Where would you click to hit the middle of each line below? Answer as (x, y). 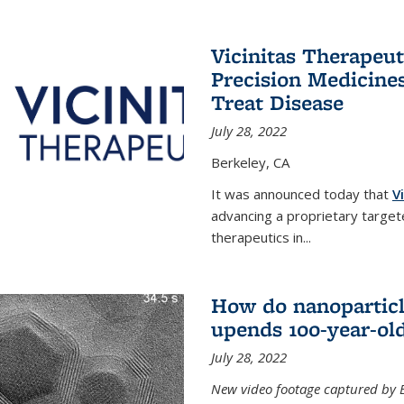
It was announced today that (299, 194)
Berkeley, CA (250, 163)
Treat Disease (277, 103)
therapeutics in (257, 238)
